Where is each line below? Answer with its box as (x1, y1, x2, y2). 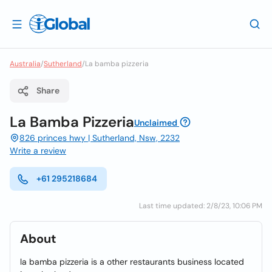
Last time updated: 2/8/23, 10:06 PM (139, 201, 262, 211)
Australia (10, 59, 41, 69)
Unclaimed (134, 117, 177, 128)
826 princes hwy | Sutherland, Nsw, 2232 (19, 132, 180, 143)
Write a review (10, 145, 66, 156)
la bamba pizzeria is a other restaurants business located (20, 256, 244, 267)
